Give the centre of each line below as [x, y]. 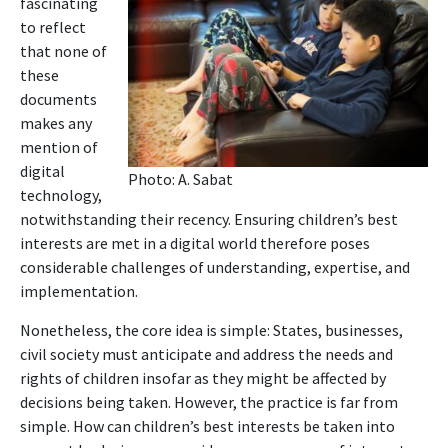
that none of [63, 50]
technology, [61, 194]
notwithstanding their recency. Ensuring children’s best [209, 218]
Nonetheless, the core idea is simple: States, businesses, [211, 329]
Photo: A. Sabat [180, 178]
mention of [59, 146]
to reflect [53, 26]
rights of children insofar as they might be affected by [203, 377]
